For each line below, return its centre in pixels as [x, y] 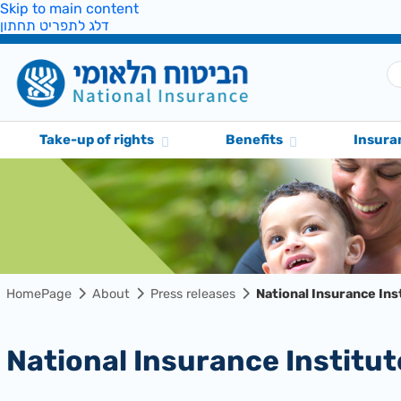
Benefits [254, 140]
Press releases [193, 294]
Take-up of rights [97, 140]
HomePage [39, 294]
